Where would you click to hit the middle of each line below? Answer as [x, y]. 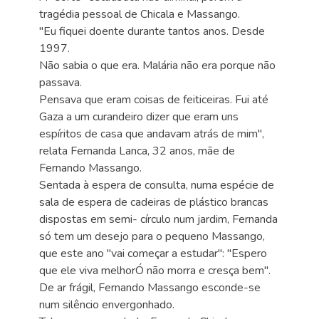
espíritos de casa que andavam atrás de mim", [152, 134]
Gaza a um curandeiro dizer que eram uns [139, 117]
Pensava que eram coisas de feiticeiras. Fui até [154, 100]
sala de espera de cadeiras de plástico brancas [154, 202]
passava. [61, 83]
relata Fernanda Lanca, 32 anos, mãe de [137, 151]
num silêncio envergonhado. [107, 305]
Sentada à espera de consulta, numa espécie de [157, 185]
